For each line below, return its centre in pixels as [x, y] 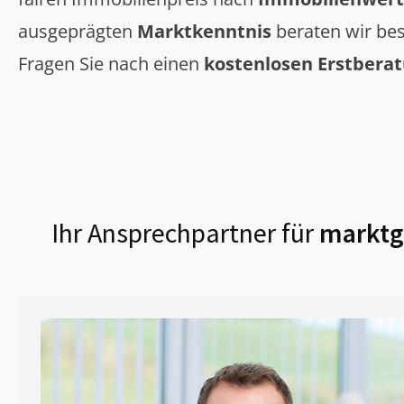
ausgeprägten [78, 32]
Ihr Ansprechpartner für [182, 233]
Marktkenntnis [204, 32]
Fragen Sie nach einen [111, 64]
